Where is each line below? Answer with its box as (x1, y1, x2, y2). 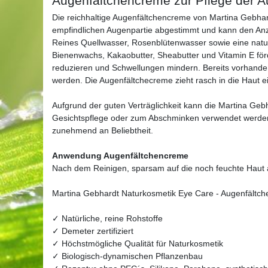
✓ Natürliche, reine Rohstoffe (52, 213, 163, 223)
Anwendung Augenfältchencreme (52, 150, 188, 160)
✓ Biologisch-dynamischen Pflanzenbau (52, 251, 203, 261)
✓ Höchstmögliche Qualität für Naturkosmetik (52, 238, 223, 248)
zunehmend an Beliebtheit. (52, 125, 153, 135)
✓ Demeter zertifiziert (52, 226, 133, 236)
